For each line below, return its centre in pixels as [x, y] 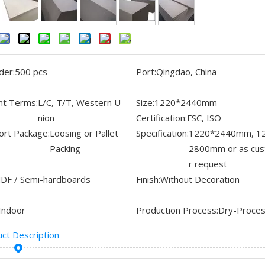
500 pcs [31, 72]
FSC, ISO [204, 118]
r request [208, 164]
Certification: [161, 118]
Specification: [162, 133]
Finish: [148, 180]
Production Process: [177, 210]
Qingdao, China [186, 72]
